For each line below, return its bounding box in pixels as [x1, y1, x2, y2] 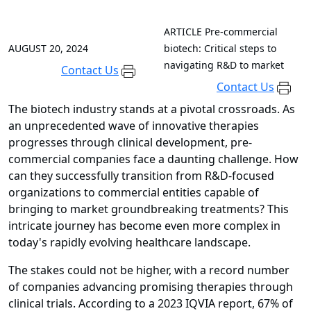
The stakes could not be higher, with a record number [8, 262, 289, 278]
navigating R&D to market [164, 58, 284, 72]
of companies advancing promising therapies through [8, 279, 293, 295]
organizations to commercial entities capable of [8, 185, 259, 201]
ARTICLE [164, 25, 202, 39]
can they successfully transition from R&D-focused [8, 168, 274, 184]
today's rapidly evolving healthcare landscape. [8, 235, 251, 251]
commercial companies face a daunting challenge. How [8, 151, 299, 167]
